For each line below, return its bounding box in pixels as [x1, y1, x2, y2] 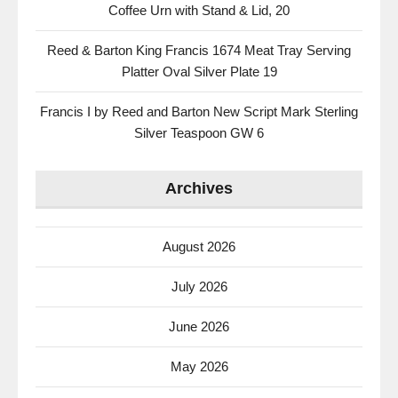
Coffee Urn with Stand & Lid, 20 [108, 3, 290, 19]
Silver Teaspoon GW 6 [134, 125, 264, 141]
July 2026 [171, 279, 227, 295]
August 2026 [163, 239, 235, 255]
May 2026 [170, 359, 228, 375]
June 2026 [169, 319, 229, 335]
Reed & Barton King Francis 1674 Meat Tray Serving [47, 43, 351, 59]
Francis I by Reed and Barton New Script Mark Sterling [40, 104, 358, 120]
